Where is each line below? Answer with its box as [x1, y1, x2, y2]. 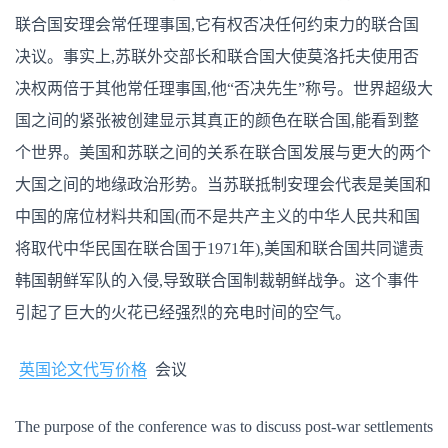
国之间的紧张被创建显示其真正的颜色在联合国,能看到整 [15, 112, 419, 129]
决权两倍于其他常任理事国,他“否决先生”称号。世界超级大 [15, 80, 433, 97]
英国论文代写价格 [19, 361, 147, 378]
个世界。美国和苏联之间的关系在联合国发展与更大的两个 [15, 144, 431, 161]
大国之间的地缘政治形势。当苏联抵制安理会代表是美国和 [15, 176, 431, 193]
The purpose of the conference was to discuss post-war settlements [15, 418, 433, 435]
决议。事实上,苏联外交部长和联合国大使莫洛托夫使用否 [15, 48, 419, 65]
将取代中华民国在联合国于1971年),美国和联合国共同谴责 [15, 240, 424, 257]
